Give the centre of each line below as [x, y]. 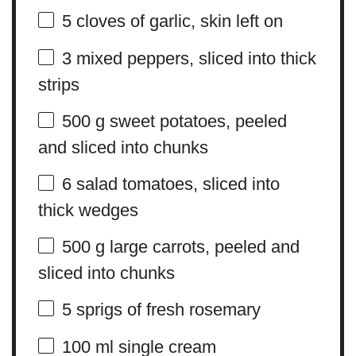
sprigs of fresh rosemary [166, 309]
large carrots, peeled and [202, 246]
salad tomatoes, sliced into [175, 184]
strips [58, 85]
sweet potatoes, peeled [195, 121]
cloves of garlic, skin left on [177, 21]
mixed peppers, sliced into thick [193, 58]
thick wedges [88, 210]
